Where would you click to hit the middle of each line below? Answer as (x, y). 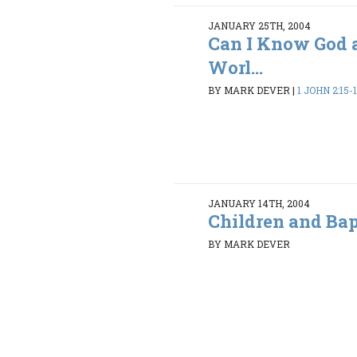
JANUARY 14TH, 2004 (259, 203)
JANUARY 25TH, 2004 (260, 25)
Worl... (236, 67)
